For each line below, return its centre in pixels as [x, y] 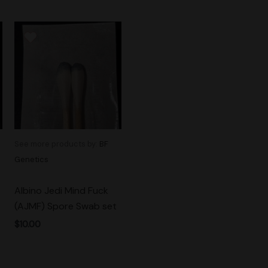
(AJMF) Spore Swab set [65, 206]
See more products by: [57, 144]
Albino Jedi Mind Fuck [61, 191]
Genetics [31, 160]
